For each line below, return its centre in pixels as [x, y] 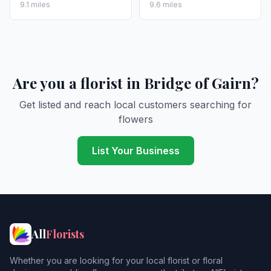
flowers [135, 119]
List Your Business [135, 151]
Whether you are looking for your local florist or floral [116, 260]
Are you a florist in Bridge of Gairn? [135, 83]
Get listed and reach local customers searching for [135, 105]
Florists [65, 234]
